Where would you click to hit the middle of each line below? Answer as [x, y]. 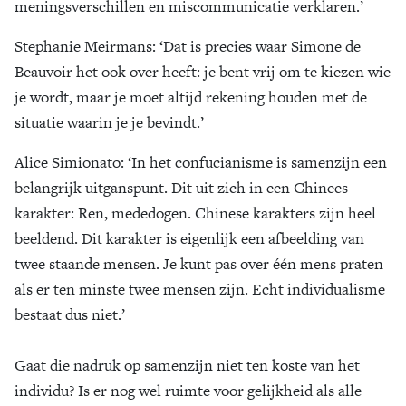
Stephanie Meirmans [83, 46]
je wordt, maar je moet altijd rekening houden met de [191, 97]
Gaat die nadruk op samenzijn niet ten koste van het [187, 365]
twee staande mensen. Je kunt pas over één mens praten [199, 264]
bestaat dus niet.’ [70, 314]
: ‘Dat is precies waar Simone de [256, 46]
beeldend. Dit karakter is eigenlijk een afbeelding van [189, 238]
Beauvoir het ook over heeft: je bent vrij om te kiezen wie [203, 72]
